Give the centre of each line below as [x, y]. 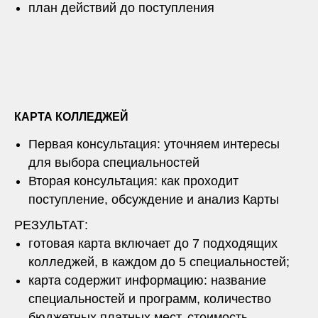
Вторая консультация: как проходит [133, 181]
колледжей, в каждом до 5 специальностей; [159, 262]
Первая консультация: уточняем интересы [154, 144]
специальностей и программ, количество [150, 298]
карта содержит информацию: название [147, 280]
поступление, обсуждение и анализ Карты [154, 199]
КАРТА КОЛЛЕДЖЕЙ [71, 116]
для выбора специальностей [114, 162]
